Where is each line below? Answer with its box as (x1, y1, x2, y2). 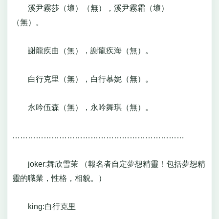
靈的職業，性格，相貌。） (12, 174, 114, 183)
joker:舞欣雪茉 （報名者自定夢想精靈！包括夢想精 (12, 160, 205, 169)
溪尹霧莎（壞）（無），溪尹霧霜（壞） (12, 4, 169, 13)
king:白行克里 (12, 202, 84, 211)
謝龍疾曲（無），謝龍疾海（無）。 (12, 46, 161, 55)
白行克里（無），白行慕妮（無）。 (12, 75, 161, 84)
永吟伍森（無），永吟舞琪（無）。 (12, 103, 161, 112)
